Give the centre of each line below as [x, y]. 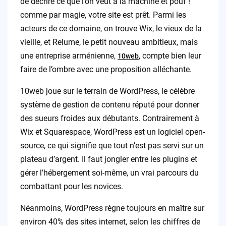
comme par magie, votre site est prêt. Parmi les [103, 15]
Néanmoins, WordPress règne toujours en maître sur [112, 208]
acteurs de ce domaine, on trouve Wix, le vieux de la [111, 29]
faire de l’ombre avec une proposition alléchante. [106, 70]
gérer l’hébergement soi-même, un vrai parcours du [109, 173]
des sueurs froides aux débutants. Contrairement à [109, 119]
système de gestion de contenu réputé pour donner [109, 105]
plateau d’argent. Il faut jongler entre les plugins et [108, 159]
